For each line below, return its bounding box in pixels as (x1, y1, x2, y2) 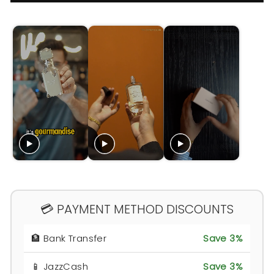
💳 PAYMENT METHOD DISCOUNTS (40, 200, 234, 218)
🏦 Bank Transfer (31, 231, 107, 245)
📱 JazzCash (31, 259, 89, 273)
